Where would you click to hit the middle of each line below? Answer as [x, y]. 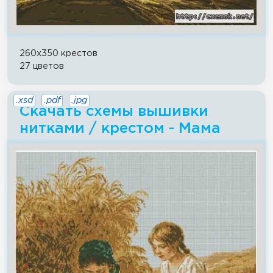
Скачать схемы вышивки [114, 112]
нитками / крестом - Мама [120, 129]
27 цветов [42, 66]
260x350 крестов [58, 54]
